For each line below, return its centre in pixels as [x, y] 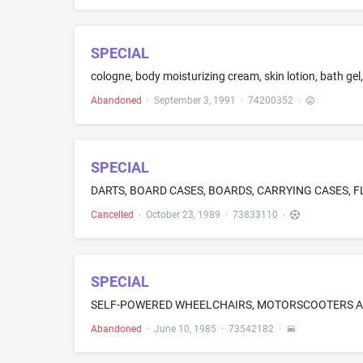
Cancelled [112, 214]
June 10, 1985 [185, 329]
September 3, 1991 [195, 100]
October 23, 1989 [183, 214]
